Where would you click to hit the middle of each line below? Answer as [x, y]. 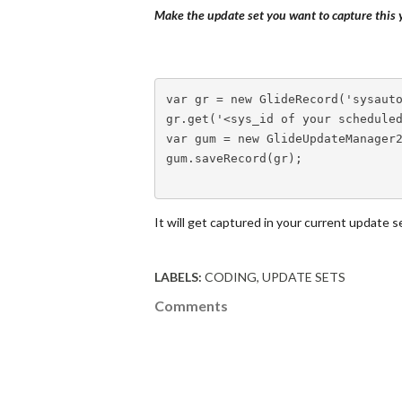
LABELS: [178, 277]
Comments [191, 306]
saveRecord [230, 158]
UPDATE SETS [304, 277]
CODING [231, 277]
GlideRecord [298, 99]
